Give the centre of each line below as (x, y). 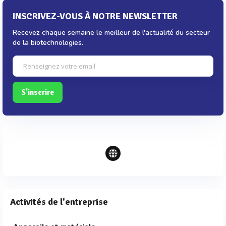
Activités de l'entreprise (59, 202)
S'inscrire (38, 92)
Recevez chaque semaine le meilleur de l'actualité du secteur (111, 33)
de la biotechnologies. (48, 43)
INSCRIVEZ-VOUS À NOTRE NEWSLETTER (95, 16)
